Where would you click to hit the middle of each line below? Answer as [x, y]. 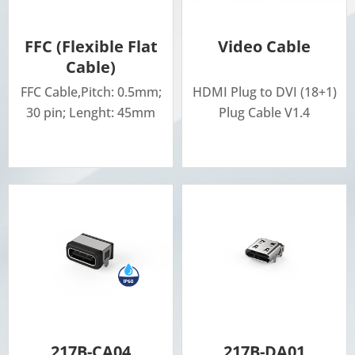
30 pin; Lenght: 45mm [91, 113]
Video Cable [264, 47]
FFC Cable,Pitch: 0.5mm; [91, 92]
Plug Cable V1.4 [264, 113]
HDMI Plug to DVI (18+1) [264, 92]
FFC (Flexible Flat [91, 47]
